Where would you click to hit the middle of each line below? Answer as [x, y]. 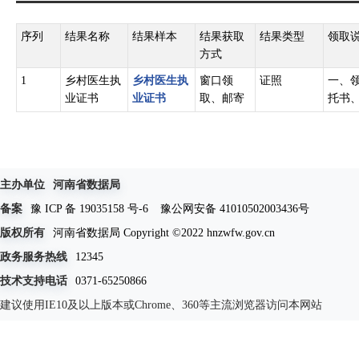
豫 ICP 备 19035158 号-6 [89, 208]
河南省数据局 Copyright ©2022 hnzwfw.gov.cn [164, 232]
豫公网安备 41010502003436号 [235, 208]
